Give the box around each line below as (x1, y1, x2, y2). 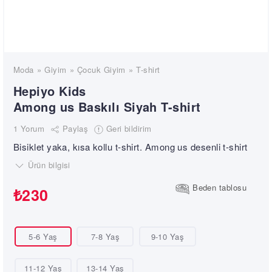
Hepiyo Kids (13, 82, 86, 100)
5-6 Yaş (29, 231, 58, 243)
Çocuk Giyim (76, 64, 126, 75)
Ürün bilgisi (25, 158, 70, 171)
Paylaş (59, 122, 89, 134)
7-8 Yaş (90, 231, 120, 243)
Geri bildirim (103, 122, 152, 134)
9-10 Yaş (151, 231, 185, 243)
